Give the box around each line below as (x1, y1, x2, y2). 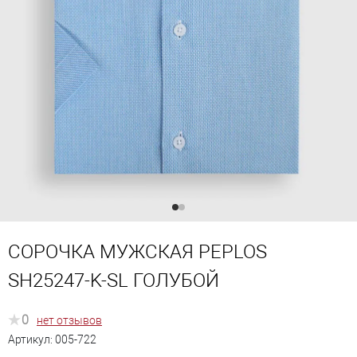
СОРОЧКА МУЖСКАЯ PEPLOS (8, 241, 267, 264)
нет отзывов (37, 314, 102, 328)
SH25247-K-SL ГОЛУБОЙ (8, 269, 219, 292)
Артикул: (8, 332, 55, 346)
